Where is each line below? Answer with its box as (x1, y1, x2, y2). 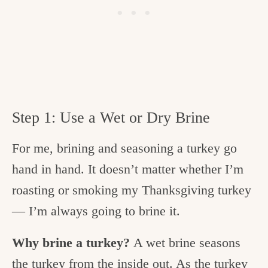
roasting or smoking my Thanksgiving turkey (12, 182, 251, 198)
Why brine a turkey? (12, 235, 133, 251)
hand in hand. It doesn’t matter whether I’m (12, 162, 243, 177)
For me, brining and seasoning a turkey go (12, 141, 237, 156)
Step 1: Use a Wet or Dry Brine (12, 109, 210, 127)
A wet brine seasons (133, 235, 240, 251)
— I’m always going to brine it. (12, 203, 184, 219)
